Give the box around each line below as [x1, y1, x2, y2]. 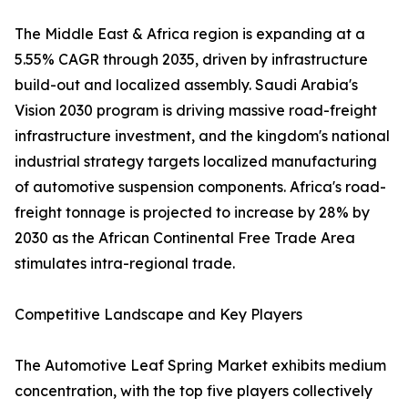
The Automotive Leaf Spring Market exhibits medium [15, 356, 386, 375]
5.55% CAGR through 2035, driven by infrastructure [15, 50, 368, 69]
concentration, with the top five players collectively [15, 382, 372, 401]
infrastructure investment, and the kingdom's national [15, 127, 390, 146]
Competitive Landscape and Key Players [15, 305, 302, 324]
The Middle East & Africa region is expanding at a [15, 25, 365, 44]
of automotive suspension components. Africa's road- [15, 178, 386, 197]
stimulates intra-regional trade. [15, 254, 235, 273]
